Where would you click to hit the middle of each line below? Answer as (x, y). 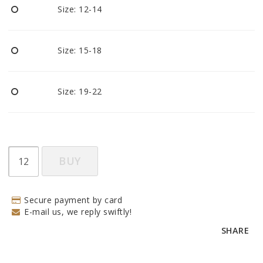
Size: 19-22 (80, 91)
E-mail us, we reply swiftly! (78, 211)
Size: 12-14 (80, 9)
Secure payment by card (73, 200)
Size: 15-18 (80, 50)
